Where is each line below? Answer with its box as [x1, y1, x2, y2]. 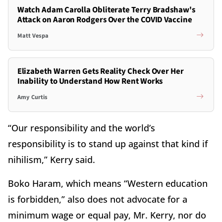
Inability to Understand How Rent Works [17, 75, 163, 88]
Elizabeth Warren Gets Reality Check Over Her [17, 65, 184, 78]
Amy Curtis [17, 92, 48, 102]
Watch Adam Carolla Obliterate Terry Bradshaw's [17, 4, 195, 16]
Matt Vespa [17, 31, 49, 40]
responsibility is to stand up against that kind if [8, 138, 208, 150]
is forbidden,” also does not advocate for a [8, 193, 187, 206]
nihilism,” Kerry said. [8, 154, 95, 166]
